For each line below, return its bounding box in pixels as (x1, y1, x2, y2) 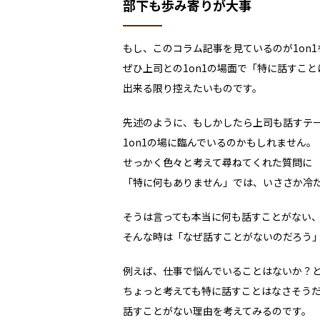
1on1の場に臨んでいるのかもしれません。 (123, 135, 316, 150)
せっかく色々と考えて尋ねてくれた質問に (123, 155, 312, 170)
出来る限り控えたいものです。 (123, 81, 262, 96)
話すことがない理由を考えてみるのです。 (123, 304, 311, 319)
